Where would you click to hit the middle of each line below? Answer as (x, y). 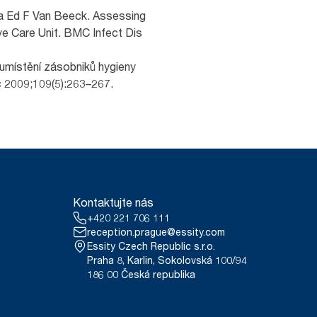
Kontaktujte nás (113, 202)
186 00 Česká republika (141, 274)
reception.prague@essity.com (156, 232)
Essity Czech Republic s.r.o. (151, 246)
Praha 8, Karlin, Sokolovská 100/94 (167, 260)
